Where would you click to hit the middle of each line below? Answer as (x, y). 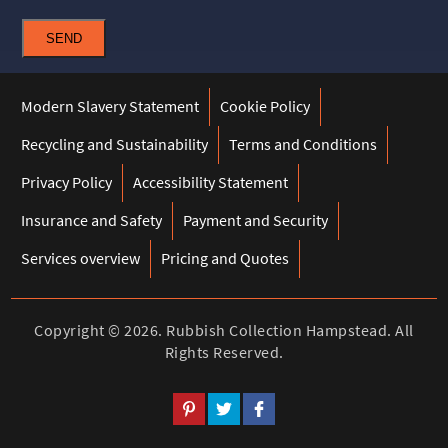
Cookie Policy (265, 105)
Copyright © (79, 329)
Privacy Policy (67, 181)
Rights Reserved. (224, 351)
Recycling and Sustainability (115, 143)
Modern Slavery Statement (110, 105)
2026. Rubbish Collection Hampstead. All (269, 329)
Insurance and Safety (92, 219)
